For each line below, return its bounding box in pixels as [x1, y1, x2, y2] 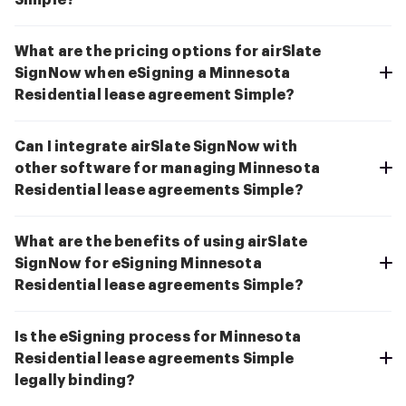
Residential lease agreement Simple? [14, 88, 295, 103]
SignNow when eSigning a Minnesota [14, 66, 291, 82]
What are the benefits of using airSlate [14, 235, 308, 250]
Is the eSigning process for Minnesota [14, 330, 301, 345]
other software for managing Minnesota [14, 161, 320, 177]
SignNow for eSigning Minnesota [14, 256, 262, 272]
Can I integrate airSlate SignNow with [14, 140, 297, 155]
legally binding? [14, 373, 136, 389]
